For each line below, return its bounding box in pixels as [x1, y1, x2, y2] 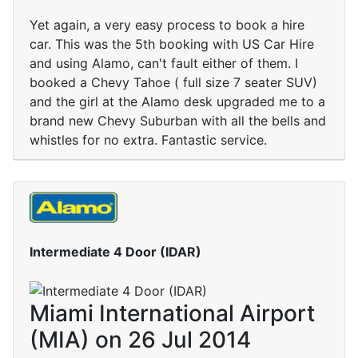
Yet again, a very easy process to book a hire [30, 17, 304, 34]
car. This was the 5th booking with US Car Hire [30, 36, 314, 53]
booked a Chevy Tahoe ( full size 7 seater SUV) [30, 74, 317, 91]
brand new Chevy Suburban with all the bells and [30, 113, 326, 129]
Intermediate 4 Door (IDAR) [30, 243, 201, 260]
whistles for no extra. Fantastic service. [30, 132, 267, 149]
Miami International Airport [30, 300, 315, 328]
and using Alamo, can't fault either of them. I [30, 55, 298, 72]
